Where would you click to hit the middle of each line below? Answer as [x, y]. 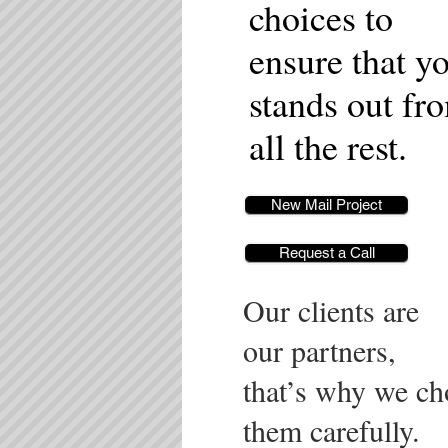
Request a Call [326, 252]
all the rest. [328, 146]
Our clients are [331, 310]
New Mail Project [326, 204]
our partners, [324, 350]
